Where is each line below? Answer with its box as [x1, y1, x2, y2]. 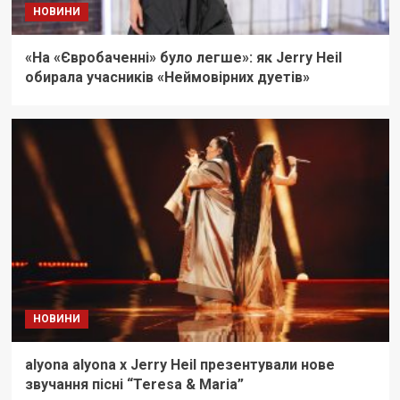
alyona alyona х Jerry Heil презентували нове [24, 356, 335, 374]
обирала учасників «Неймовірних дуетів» [24, 69, 310, 87]
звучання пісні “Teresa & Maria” [24, 376, 244, 394]
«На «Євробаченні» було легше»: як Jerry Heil [24, 49, 342, 67]
